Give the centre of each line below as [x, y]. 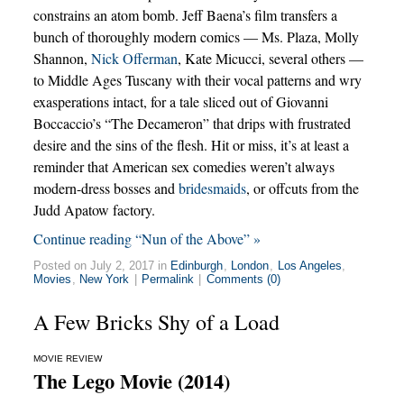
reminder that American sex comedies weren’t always [184, 166]
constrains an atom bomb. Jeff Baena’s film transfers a [185, 14]
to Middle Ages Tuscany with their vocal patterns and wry [197, 79]
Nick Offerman [134, 58]
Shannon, [62, 58]
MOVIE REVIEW [67, 358]
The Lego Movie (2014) [131, 381]
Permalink [167, 279]
